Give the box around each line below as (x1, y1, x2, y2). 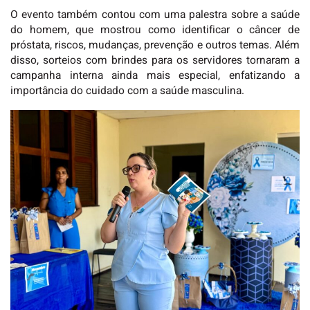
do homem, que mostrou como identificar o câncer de (10, 22, 300, 39)
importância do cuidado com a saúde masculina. (10, 83, 244, 100)
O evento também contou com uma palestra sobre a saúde (10, 7, 300, 24)
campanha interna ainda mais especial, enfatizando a (10, 68, 300, 84)
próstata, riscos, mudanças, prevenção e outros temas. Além (10, 37, 300, 54)
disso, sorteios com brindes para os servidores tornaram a (10, 53, 300, 69)
